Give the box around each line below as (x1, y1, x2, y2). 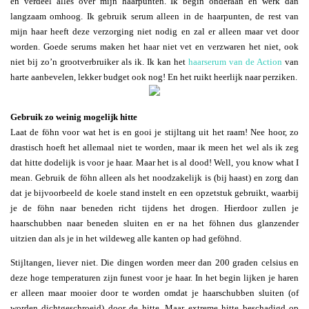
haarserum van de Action (188, 56, 282, 67)
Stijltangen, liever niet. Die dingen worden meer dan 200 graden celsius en (10, 257, 299, 268)
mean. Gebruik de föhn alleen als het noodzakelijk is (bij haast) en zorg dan (10, 172, 299, 183)
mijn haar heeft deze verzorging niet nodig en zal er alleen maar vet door (10, 26, 299, 37)
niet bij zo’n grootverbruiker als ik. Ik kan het (10, 56, 188, 67)
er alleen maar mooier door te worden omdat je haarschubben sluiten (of (10, 287, 299, 298)
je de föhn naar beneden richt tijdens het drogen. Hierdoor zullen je (10, 202, 299, 213)
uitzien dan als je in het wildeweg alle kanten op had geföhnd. (10, 232, 241, 243)
